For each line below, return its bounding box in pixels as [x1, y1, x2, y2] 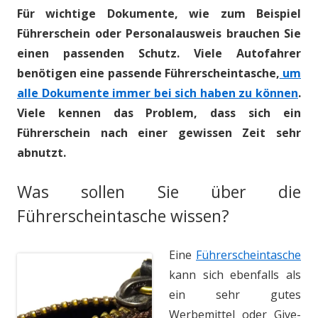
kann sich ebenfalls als [169, 266, 301, 283]
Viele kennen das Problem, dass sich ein [17, 104, 301, 121]
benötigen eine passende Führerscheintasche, [17, 65, 280, 81]
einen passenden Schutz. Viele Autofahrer [17, 45, 301, 61]
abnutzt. [17, 144, 66, 160]
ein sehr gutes [169, 286, 301, 302]
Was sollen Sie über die [17, 180, 301, 203]
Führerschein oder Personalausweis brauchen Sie [17, 25, 301, 41]
